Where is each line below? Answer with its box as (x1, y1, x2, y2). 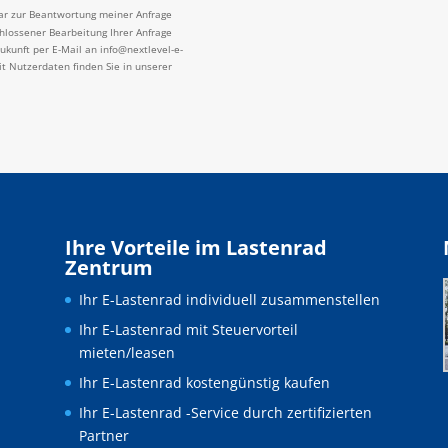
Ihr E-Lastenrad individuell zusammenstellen (78, 289, 380, 309)
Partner (78, 425, 129, 445)
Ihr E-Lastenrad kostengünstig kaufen (78, 372, 330, 392)
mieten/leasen (78, 342, 175, 362)
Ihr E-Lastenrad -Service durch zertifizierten (78, 402, 372, 422)
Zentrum (64, 253, 153, 281)
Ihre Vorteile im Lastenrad (64, 233, 327, 261)
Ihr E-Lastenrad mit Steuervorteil (78, 319, 298, 339)
